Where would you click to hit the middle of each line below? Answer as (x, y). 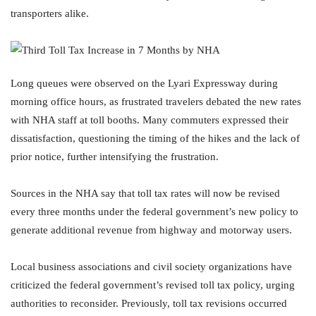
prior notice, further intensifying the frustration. (115, 157)
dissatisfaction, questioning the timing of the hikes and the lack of (155, 138)
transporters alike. (50, 13)
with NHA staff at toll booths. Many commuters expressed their (150, 120)
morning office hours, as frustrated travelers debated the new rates (156, 102)
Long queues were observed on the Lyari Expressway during (144, 83)
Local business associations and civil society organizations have (151, 267)
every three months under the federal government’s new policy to (154, 212)
